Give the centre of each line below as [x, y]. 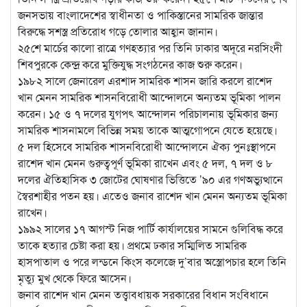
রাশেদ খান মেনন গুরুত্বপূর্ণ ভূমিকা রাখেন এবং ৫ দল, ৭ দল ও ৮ [145, 162]
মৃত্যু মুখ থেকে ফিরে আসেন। [75, 278]
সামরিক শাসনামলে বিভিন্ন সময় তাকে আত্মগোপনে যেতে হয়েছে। [148, 130]
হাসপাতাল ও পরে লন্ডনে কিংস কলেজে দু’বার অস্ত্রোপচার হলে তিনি [152, 261]
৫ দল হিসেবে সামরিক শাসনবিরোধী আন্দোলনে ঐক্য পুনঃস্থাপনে [147, 146]
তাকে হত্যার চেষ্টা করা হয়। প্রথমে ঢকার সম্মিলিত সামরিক [132, 245]
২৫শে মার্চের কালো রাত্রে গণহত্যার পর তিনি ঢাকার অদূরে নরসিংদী [150, 47]
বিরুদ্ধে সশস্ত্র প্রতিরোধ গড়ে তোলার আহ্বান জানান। [118, 31]
